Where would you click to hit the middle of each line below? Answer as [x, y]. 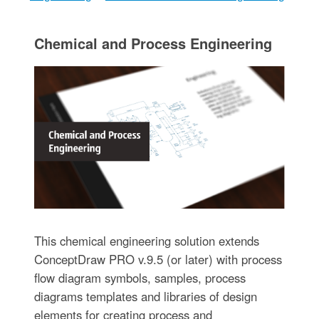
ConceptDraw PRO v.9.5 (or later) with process [158, 259]
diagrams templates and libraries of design [145, 296]
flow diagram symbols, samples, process [140, 277]
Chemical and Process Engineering [153, 43]
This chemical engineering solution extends [146, 240]
